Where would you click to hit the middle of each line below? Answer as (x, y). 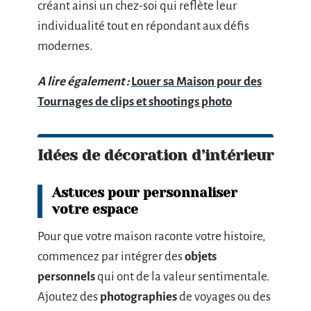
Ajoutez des (69, 297)
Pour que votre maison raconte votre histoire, (151, 236)
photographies (138, 297)
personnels (66, 277)
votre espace (95, 210)
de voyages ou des (224, 297)
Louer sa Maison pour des (196, 82)
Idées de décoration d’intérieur (155, 155)
